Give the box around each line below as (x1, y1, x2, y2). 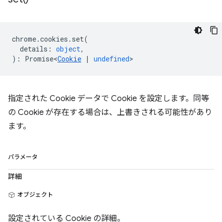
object (56, 44, 80, 54)
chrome (12, 34, 36, 44)
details (20, 44, 48, 54)
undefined (94, 54, 129, 63)
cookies (40, 34, 68, 44)
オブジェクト (17, 191, 53, 198)
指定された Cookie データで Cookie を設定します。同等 (8, 94, 209, 104)
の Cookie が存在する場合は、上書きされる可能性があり (8, 108, 212, 117)
